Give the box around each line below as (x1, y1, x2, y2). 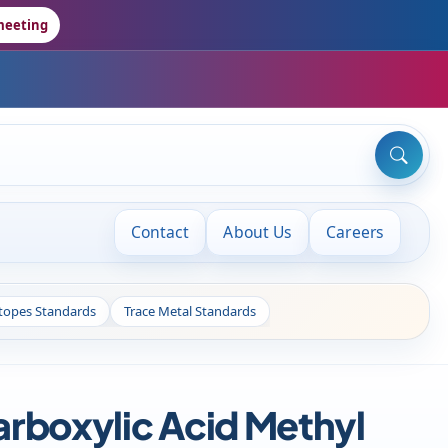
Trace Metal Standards (123, 302, 256, 320)
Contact (130, 221, 190, 243)
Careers (326, 221, 384, 243)
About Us (223, 221, 293, 243)
